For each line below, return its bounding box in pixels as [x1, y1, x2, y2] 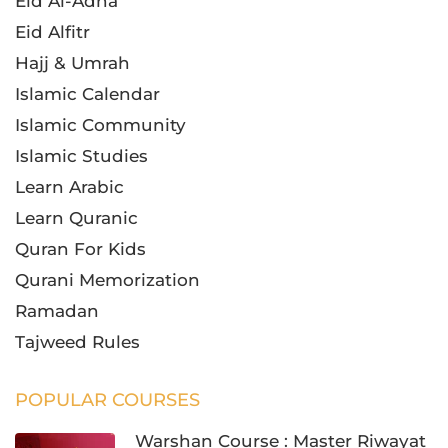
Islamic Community [15, 114, 186, 135]
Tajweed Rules [15, 331, 140, 352]
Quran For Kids [15, 238, 146, 259]
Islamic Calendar [15, 83, 160, 104]
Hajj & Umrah [15, 52, 130, 73]
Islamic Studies [15, 145, 148, 166]
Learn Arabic [15, 176, 124, 197]
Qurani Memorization [15, 269, 200, 290]
